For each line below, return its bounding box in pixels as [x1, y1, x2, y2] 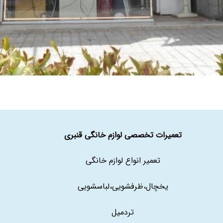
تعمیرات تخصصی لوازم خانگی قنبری [64, 128, 182, 141]
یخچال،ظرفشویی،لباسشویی [77, 180, 168, 193]
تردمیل [111, 206, 134, 219]
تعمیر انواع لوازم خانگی [85, 154, 160, 167]
